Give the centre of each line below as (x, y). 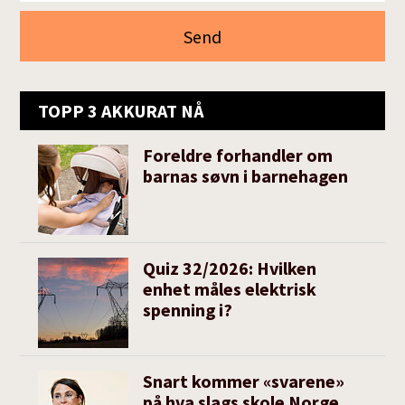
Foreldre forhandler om (238, 155)
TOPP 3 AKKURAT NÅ (121, 110)
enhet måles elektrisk (230, 288)
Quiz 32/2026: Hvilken (230, 268)
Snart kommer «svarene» (244, 381)
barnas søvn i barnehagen (246, 175)
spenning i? (188, 309)
